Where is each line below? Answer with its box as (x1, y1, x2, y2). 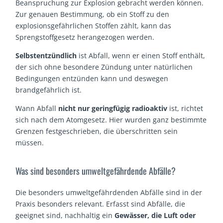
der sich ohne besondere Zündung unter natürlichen (15, 62, 193, 72)
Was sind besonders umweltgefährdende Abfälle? (15, 164, 176, 177)
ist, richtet (167, 104, 204, 113)
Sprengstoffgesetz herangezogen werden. (15, 32, 155, 42)
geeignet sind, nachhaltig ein (15, 210, 115, 220)
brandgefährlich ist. (15, 85, 82, 95)
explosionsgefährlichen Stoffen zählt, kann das (15, 21, 172, 31)
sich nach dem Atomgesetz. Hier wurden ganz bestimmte (15, 115, 207, 125)
